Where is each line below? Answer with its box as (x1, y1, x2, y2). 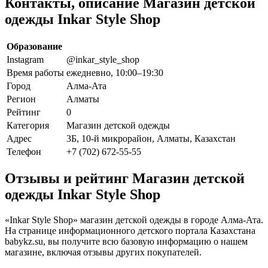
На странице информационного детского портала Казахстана (5, 226, 255, 236)
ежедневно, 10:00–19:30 (66, 67, 163, 78)
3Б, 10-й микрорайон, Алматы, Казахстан (66, 133, 236, 144)
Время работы (7, 67, 64, 78)
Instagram (7, 54, 44, 65)
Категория (7, 120, 49, 130)
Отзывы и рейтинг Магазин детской (5, 170, 245, 187)
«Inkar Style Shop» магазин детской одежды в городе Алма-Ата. (5, 215, 263, 226)
